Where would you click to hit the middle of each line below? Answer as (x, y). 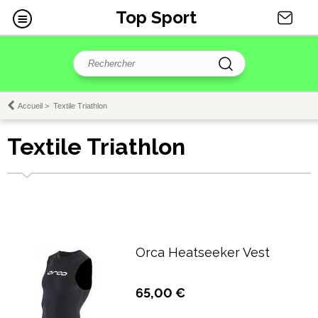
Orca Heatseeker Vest (203, 252)
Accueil (30, 106)
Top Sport (156, 17)
